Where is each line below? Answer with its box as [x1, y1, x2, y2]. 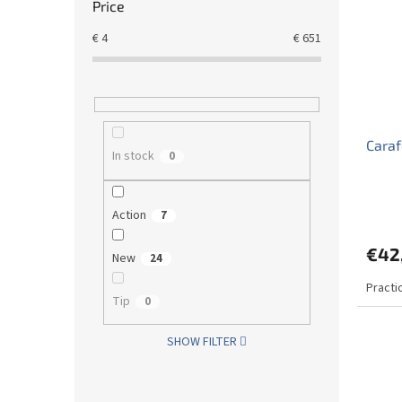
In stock [111, 147, 154, 166]
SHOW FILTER [166, 333, 237, 352]
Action [111, 205, 146, 224]
